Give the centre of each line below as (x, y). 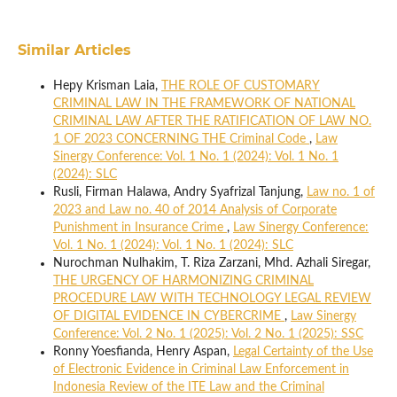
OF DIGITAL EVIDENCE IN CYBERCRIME (168, 316)
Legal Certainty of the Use (303, 351)
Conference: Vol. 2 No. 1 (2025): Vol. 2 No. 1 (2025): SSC (208, 334)
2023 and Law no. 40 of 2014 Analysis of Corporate (195, 210)
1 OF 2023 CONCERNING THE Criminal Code (181, 139)
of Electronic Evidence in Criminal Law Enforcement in (201, 369)
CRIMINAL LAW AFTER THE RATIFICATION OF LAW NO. (212, 121)
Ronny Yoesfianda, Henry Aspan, (143, 351)
